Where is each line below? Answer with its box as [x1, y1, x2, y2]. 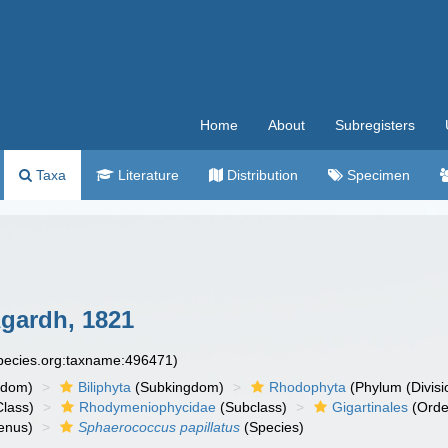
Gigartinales [332, 399, 409, 415]
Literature [114, 167, 179, 183]
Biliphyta [78, 379, 132, 395]
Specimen [343, 167, 410, 183]
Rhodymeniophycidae [79, 399, 217, 415]
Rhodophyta [269, 379, 347, 395]
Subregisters [335, 117, 415, 133]
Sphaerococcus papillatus [78, 419, 241, 435]
